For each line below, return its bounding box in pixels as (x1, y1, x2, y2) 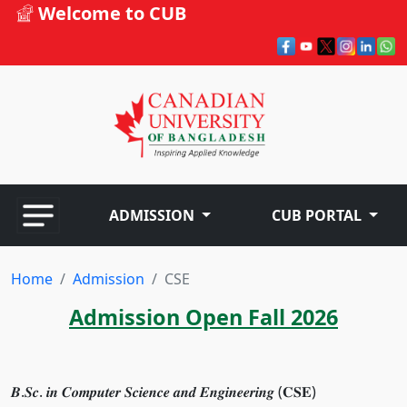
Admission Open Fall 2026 (69, 303, 338, 333)
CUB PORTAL (272, 205, 362, 226)
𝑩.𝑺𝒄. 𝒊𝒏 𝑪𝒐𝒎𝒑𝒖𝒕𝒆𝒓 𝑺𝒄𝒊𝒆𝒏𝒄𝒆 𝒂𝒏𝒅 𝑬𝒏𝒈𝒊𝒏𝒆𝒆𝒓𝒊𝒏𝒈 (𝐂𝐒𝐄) (11, 382, 316, 402)
